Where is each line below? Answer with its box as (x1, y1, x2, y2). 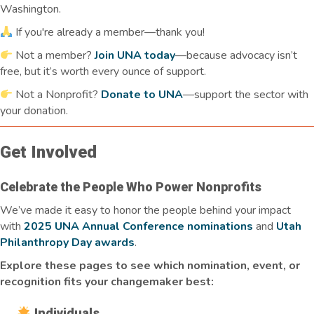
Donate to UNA (101, 86, 184, 102)
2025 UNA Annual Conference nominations (24, 218, 253, 234)
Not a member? (13, 47, 95, 63)
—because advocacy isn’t (175, 47, 298, 63)
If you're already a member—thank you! (13, 24, 205, 40)
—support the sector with (183, 86, 309, 102)
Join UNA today (95, 47, 176, 63)
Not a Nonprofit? (13, 86, 102, 102)
